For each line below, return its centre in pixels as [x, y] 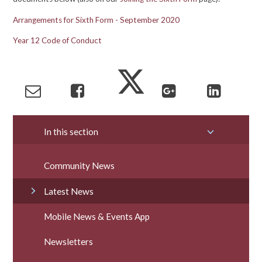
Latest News [69, 191]
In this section [71, 131]
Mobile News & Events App [97, 217]
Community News [80, 166]
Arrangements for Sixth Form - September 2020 [96, 20]
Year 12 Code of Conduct [58, 41]
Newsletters [69, 242]
